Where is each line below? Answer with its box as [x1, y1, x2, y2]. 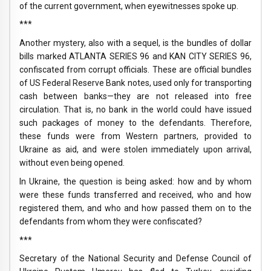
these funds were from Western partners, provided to [19, 131, 252, 142]
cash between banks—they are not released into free [19, 91, 252, 102]
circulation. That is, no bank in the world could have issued [19, 105, 252, 115]
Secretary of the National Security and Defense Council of [19, 253, 252, 264]
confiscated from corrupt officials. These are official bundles [19, 65, 252, 75]
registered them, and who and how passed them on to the [19, 203, 252, 213]
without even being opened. [19, 158, 125, 168]
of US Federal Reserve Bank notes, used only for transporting [19, 78, 252, 88]
